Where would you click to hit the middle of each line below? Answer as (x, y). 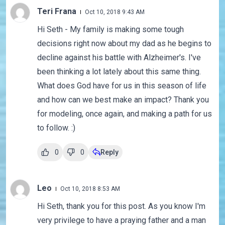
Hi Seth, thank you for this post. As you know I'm (121, 206)
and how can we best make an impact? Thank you (123, 100)
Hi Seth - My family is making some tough (110, 30)
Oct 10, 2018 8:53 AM (90, 189)
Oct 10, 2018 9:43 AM (115, 12)
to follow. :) (56, 128)
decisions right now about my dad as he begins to (124, 44)
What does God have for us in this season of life (122, 86)
